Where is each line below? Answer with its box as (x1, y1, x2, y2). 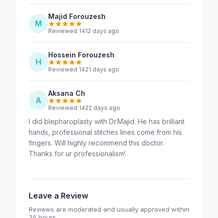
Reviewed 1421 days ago (48, 65, 119, 73)
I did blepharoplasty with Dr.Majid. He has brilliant (29, 117, 184, 126)
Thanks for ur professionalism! (29, 149, 126, 158)
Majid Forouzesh (48, 12, 106, 20)
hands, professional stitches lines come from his (29, 127, 182, 136)
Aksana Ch (48, 89, 85, 97)
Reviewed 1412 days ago (48, 27, 119, 35)
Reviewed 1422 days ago (48, 104, 120, 111)
